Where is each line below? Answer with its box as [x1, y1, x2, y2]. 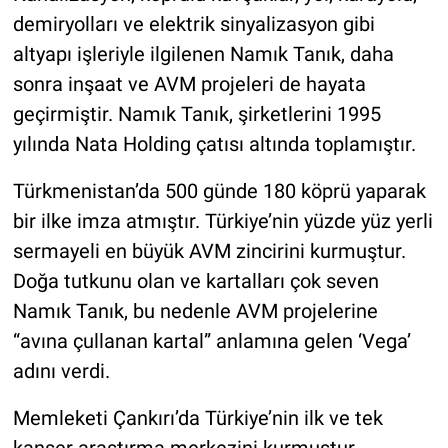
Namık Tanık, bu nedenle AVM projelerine [12, 299, 378, 324]
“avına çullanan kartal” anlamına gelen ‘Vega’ [12, 329, 411, 354]
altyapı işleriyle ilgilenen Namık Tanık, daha [12, 42, 394, 67]
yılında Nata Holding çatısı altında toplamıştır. [12, 132, 416, 157]
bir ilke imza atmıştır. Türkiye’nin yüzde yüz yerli [12, 209, 433, 234]
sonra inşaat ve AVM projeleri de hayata [12, 72, 366, 97]
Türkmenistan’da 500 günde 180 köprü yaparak [12, 179, 426, 204]
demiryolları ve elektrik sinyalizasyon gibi [12, 12, 375, 37]
